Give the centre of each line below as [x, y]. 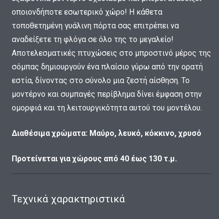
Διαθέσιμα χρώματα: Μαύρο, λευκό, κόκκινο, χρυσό [107, 133]
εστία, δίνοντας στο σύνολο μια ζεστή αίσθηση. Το [101, 81]
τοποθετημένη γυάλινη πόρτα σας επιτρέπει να [95, 26]
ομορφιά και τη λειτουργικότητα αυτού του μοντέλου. [107, 108]
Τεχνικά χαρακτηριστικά [68, 199]
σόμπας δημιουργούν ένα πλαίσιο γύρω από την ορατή [107, 67]
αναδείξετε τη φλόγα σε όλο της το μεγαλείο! [93, 40]
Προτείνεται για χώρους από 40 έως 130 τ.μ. [94, 159]
